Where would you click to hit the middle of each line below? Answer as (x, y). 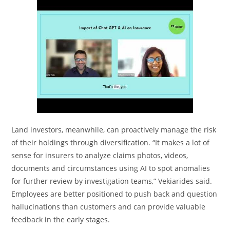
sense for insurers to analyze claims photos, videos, (100, 155)
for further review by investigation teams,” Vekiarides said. (112, 181)
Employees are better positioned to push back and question (114, 194)
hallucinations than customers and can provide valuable (109, 206)
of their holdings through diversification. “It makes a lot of (111, 142)
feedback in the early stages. (61, 219)
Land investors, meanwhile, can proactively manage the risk (114, 129)
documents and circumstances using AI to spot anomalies (111, 168)
